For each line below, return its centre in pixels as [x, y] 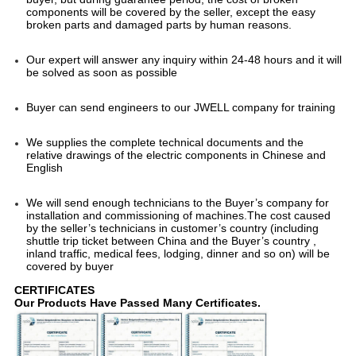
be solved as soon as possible [101, 73]
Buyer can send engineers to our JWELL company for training [180, 108]
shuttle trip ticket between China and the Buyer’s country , [171, 241]
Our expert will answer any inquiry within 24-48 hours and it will [184, 60]
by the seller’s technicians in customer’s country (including [172, 228]
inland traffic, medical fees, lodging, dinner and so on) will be [178, 254]
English [44, 168]
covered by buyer [70, 267]
